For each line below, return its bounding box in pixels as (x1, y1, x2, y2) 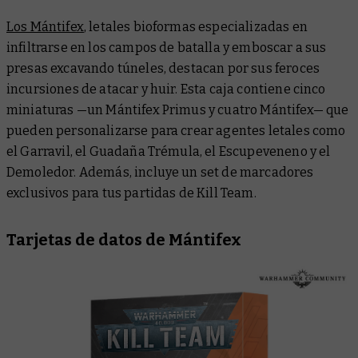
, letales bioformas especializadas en (83, 18, 308, 34)
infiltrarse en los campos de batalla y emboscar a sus (6, 39, 327, 55)
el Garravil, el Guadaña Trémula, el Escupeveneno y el (6, 143, 331, 159)
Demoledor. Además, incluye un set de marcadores (6, 164, 314, 180)
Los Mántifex (6, 18, 84, 34)
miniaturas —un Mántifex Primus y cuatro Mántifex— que (6, 101, 349, 117)
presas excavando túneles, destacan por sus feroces (6, 60, 320, 76)
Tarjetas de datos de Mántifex (6, 229, 241, 249)
